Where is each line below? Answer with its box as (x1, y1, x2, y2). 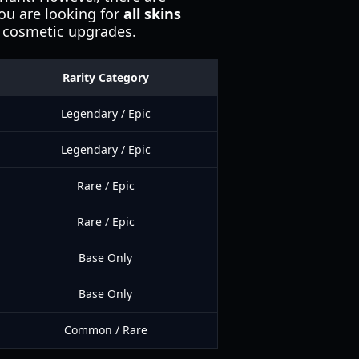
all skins (123, 4, 181, 23)
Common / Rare (63, 322, 147, 337)
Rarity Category (62, 70, 149, 85)
